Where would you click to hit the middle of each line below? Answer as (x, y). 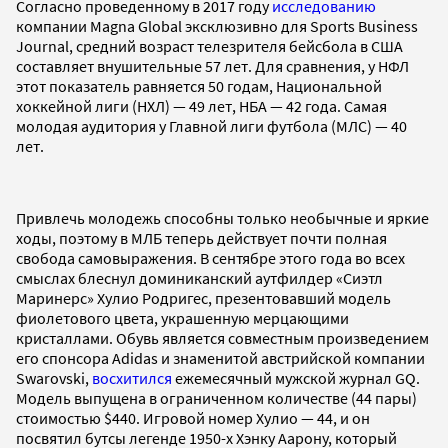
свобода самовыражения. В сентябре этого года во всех (210, 257)
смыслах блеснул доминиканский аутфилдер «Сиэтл (199, 277)
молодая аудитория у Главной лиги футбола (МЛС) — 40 (211, 125)
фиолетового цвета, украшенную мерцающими (182, 317)
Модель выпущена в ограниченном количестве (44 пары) (216, 397)
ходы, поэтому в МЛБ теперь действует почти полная (201, 237)
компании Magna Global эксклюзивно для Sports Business (217, 25)
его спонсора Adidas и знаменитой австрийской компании (220, 357)
